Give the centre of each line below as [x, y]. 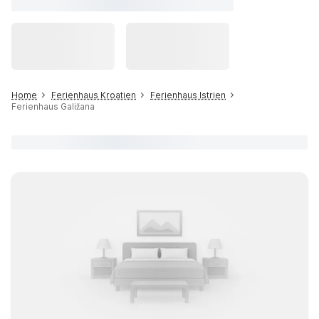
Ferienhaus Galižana [53, 106]
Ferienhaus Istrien [188, 95]
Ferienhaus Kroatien [94, 95]
